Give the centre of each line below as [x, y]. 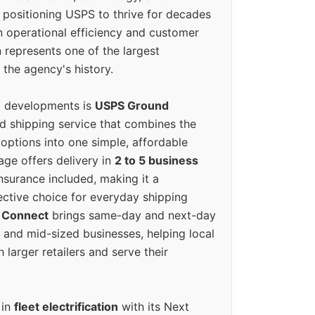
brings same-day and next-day [132, 216]
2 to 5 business [156, 161]
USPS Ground [132, 106]
